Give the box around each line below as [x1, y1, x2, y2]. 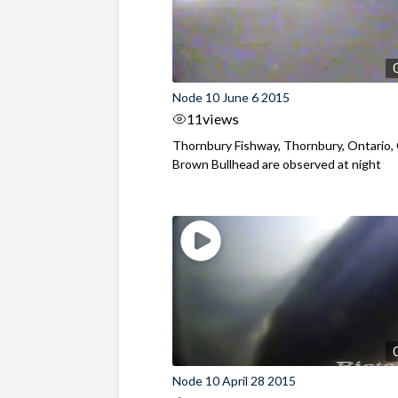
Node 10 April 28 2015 [172, 373, 297, 389]
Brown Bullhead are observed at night [172, 156, 382, 172]
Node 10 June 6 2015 [172, 90, 291, 106]
